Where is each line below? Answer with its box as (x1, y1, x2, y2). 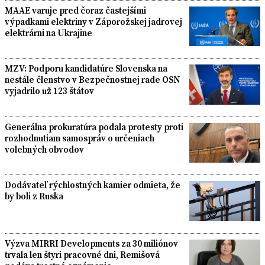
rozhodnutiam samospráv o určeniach (5, 131, 154, 144)
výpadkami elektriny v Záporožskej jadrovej (5, 15, 182, 28)
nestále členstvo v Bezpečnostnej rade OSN (5, 73, 180, 86)
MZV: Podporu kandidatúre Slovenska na (5, 62, 167, 75)
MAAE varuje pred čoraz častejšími (5, 4, 146, 17)
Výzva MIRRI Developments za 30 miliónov (5, 237, 178, 250)
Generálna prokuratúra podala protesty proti (5, 120, 183, 133)
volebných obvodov (5, 143, 84, 156)
